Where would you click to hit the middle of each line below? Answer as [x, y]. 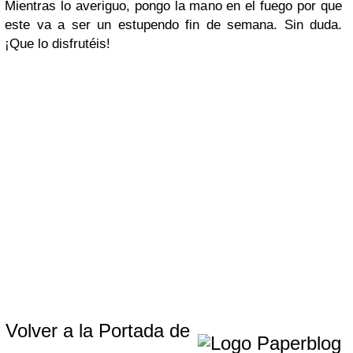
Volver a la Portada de [100, 330]
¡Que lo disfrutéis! [58, 43]
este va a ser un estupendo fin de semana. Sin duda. [173, 24]
